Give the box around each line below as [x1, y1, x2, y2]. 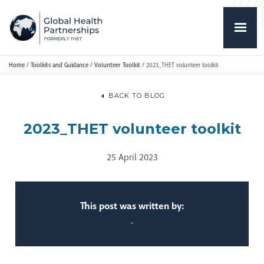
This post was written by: [80, 200, 184, 213]
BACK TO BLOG [108, 91, 165, 100]
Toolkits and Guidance [31, 61, 88, 69]
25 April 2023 [106, 151, 158, 164]
